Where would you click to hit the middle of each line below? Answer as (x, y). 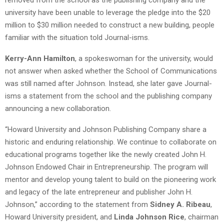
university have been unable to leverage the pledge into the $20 (108, 12)
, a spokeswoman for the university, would (144, 58)
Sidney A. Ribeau (180, 204)
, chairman (201, 217)
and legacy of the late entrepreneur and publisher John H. (99, 192)
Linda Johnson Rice (149, 217)
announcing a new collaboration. (58, 108)
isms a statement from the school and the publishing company (108, 96)
